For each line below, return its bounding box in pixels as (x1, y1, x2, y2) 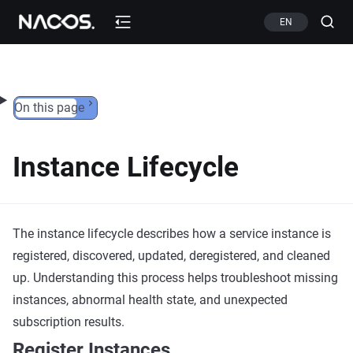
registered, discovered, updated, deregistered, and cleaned (13, 248, 330, 263)
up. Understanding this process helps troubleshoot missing (13, 270, 338, 285)
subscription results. (13, 314, 124, 329)
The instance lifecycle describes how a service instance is (13, 226, 331, 241)
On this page (13, 100, 84, 115)
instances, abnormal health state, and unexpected (13, 292, 288, 307)
